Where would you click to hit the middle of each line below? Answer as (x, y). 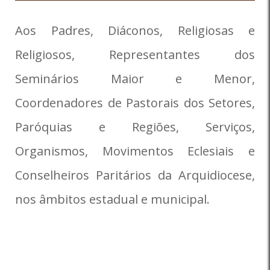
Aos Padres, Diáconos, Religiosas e (135, 30)
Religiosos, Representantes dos (135, 55)
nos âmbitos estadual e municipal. (112, 199)
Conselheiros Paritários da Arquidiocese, (135, 175)
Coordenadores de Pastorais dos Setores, (135, 103)
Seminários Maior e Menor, (135, 79)
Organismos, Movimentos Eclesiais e (135, 151)
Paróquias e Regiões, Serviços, (135, 127)
